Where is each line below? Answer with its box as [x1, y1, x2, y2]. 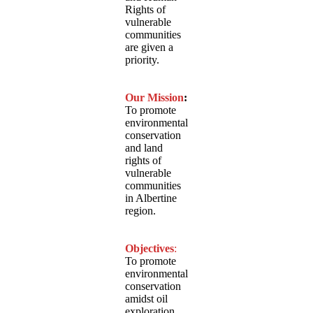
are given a [125, 41, 173, 53]
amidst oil [125, 292, 168, 305]
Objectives [125, 242, 174, 254]
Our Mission [125, 91, 184, 103]
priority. [125, 53, 159, 66]
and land [125, 141, 163, 154]
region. [125, 204, 156, 217]
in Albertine [125, 191, 177, 204]
